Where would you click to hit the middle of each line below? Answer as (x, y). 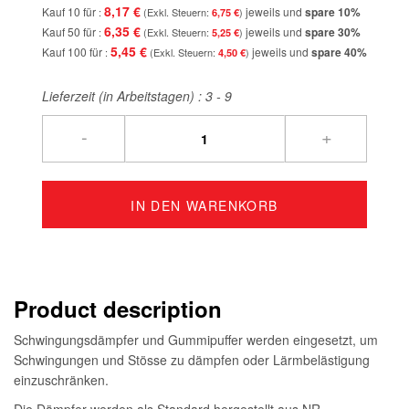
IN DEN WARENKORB (204, 205)
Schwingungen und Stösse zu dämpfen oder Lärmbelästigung (192, 359)
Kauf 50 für (70, 31)
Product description (118, 308)
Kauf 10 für (70, 11)
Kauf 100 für (73, 51)
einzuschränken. (61, 379)
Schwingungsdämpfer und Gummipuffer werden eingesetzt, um (196, 339)
